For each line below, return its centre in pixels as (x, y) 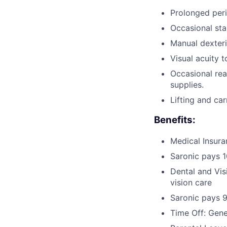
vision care (191, 183)
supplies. (187, 84)
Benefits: (175, 120)
